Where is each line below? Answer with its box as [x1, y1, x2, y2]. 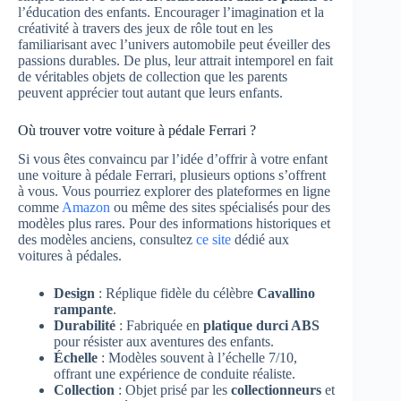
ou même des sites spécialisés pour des [110, 200, 330, 216]
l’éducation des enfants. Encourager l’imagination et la [18, 4, 324, 20]
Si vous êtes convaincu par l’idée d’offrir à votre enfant [18, 151, 328, 167]
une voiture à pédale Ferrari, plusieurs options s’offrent [18, 167, 326, 183]
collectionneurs [231, 382, 321, 398]
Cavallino [257, 286, 315, 302]
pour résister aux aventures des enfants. [54, 334, 274, 350]
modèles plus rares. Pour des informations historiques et [18, 216, 330, 232]
